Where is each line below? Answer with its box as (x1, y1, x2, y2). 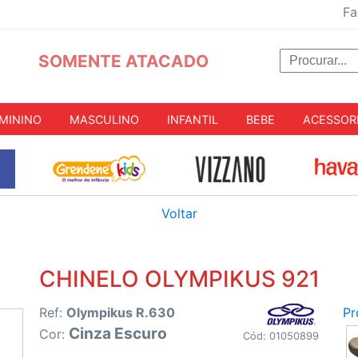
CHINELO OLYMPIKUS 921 (38, 265, 320, 293)
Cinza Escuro (69, 324, 167, 344)
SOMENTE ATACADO (38, 51, 209, 71)
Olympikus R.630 (66, 304, 175, 321)
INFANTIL (167, 112, 218, 126)
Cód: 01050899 (242, 330, 319, 343)
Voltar (161, 205, 197, 222)
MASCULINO (70, 112, 139, 126)
